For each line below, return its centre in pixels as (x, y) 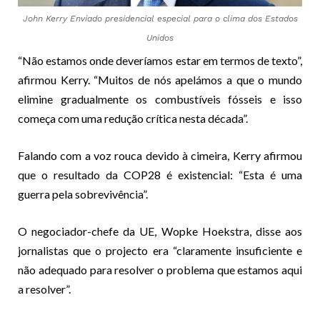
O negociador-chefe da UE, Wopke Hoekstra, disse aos (160, 231)
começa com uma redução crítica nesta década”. (133, 118)
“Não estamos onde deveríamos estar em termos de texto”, (160, 60)
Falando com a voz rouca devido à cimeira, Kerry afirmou (160, 155)
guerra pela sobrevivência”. (83, 194)
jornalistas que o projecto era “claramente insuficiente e (160, 250)
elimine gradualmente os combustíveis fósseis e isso (160, 99)
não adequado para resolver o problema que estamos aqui (160, 269)
